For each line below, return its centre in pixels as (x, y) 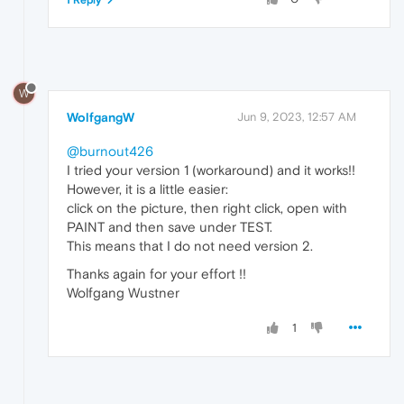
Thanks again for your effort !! (156, 274)
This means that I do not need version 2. (190, 246)
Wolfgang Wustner (123, 293)
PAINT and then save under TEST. (170, 227)
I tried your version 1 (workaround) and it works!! (211, 170)
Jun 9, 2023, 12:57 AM (297, 117)
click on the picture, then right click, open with (207, 208)
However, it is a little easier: (147, 189)
